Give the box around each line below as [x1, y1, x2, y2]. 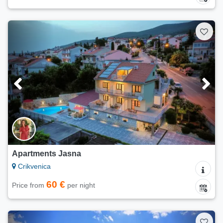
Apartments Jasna [12, 149, 81, 158]
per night [65, 181, 95, 190]
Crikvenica [16, 162, 51, 171]
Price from [12, 181, 46, 190]
